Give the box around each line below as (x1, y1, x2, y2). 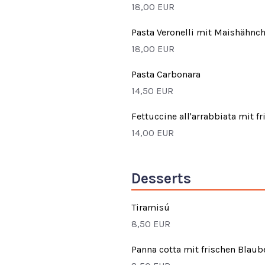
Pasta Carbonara (131, 68, 201, 80)
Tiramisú (131, 201, 170, 213)
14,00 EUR (131, 127, 174, 138)
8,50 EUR (131, 218, 170, 230)
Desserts (131, 169, 191, 187)
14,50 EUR (131, 85, 173, 96)
